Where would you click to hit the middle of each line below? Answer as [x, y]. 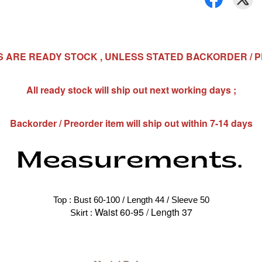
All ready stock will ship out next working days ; [131, 90]
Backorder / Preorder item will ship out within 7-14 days [131, 123]
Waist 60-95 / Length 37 [143, 212]
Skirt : [82, 213]
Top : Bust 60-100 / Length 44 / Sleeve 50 [131, 200]
